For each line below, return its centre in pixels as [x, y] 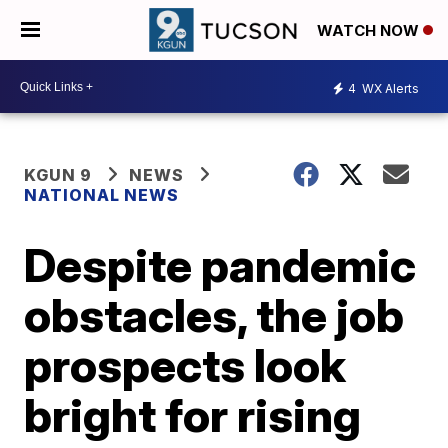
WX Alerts [389, 88]
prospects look [185, 365]
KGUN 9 [58, 175]
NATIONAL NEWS [102, 195]
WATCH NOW [370, 31]
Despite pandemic [220, 265]
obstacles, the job [214, 315]
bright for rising [193, 415]
